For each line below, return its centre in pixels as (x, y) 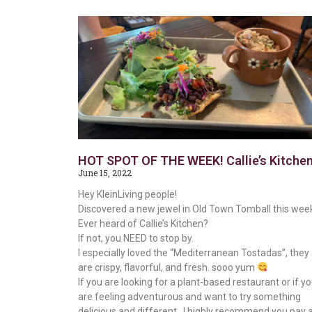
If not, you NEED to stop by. (136, 238)
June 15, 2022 (105, 172)
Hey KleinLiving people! (127, 194)
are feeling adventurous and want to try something (189, 296)
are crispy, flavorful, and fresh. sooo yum (167, 267)
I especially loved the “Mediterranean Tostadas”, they (194, 252)
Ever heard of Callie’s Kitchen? (143, 223)
